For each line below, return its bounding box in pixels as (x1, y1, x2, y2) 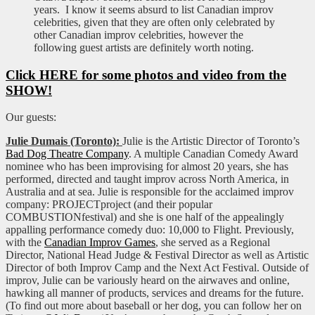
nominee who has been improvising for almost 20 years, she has (6, 160, 288, 173)
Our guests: (6, 111, 56, 124)
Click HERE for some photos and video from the (6, 67, 286, 82)
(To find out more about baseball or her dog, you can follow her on (6, 300, 302, 312)
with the (6, 236, 44, 249)
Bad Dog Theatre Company (6, 148, 129, 160)
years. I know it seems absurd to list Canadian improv (34, 3, 274, 15)
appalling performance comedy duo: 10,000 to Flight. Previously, (6, 224, 294, 236)
